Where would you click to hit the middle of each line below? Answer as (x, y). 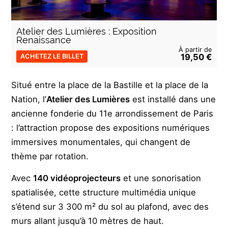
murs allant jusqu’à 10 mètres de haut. (88, 221)
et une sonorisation (161, 178)
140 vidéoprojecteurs (77, 178)
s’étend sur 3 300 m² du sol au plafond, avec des (110, 206)
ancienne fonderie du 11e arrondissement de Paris (112, 113)
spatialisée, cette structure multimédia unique (104, 192)
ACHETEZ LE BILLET (52, 56)
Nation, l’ (29, 99)
